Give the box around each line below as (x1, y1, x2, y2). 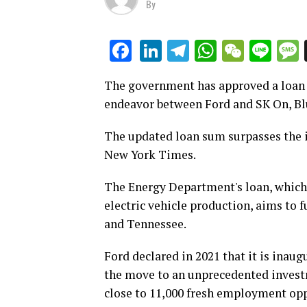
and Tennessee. (104, 216, 186, 232)
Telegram (189, 38, 278, 64)
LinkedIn (162, 38, 242, 64)
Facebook (132, 38, 223, 64)
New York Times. (104, 147, 196, 163)
